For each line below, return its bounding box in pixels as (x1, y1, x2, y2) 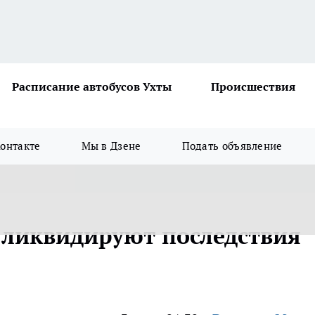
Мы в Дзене (81, 139, 141, 153)
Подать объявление (181, 139, 283, 153)
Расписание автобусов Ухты (12, 79, 172, 94)
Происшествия (211, 79, 295, 94)
